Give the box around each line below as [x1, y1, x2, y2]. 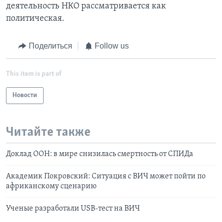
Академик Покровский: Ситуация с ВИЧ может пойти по [6, 172, 206, 181]
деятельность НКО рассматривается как [6, 1, 166, 11]
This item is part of [6, 70, 61, 78]
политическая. [6, 14, 64, 24]
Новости [12, 91, 37, 99]
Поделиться [28, 42, 72, 51]
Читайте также [6, 125, 91, 139]
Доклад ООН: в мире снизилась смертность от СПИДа [6, 150, 193, 159]
